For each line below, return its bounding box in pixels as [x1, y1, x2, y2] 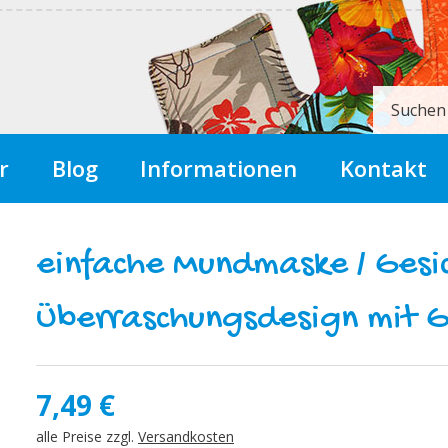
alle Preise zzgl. [35, 427, 138, 446]
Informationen [140, 153, 298, 183]
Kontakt [340, 153, 428, 183]
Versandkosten [137, 427, 234, 446]
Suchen [391, 99, 446, 121]
